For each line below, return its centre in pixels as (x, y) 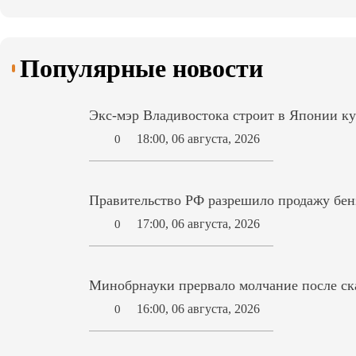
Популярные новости (142, 69)
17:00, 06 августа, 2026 (199, 224)
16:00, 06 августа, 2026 (199, 309)
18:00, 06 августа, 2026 (199, 139)
